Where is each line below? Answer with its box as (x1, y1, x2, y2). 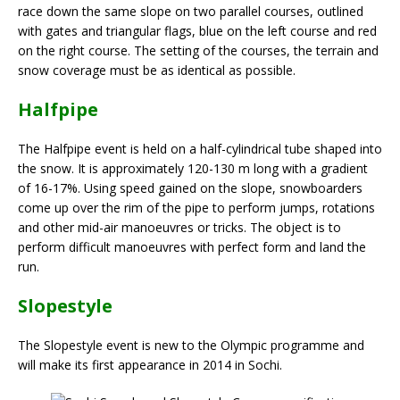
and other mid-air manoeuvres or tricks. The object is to (18, 218, 341, 236)
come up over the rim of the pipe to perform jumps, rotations (18, 198, 375, 216)
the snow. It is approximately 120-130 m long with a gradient (18, 159, 368, 177)
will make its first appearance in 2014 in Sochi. (18, 355, 282, 373)
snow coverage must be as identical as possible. (18, 61, 296, 79)
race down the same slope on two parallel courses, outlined (18, 2, 363, 20)
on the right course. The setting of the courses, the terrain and (18, 41, 379, 59)
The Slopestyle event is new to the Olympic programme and (18, 336, 364, 354)
